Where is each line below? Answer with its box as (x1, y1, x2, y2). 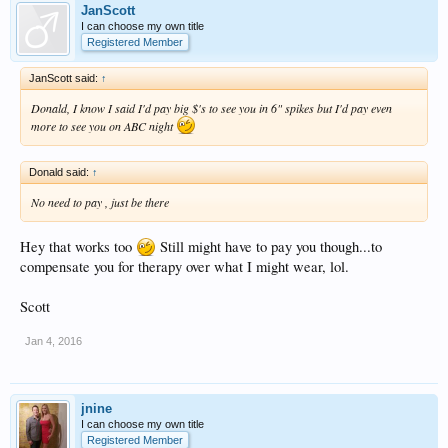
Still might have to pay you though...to (156, 236, 382, 256)
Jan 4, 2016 (25, 334, 82, 347)
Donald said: (29, 165, 92, 178)
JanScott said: (29, 72, 101, 85)
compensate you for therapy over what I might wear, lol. (20, 256, 349, 276)
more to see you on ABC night (31, 118, 176, 135)
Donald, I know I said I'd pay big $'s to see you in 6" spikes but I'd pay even (31, 100, 392, 117)
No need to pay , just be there (31, 193, 169, 210)
